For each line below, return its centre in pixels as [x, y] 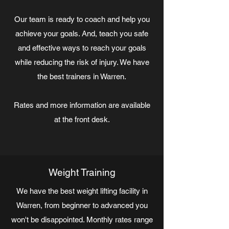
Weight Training [82, 172]
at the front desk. [82, 119]
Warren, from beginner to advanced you [82, 205]
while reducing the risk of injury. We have [82, 62]
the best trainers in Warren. [82, 76]
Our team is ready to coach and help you [82, 19]
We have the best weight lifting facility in [82, 191]
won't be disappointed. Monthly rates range [82, 220]
